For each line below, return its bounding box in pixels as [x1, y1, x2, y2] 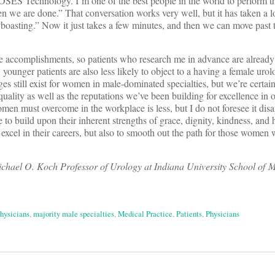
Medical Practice [118, 208, 172, 220]
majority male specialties [33, 208, 114, 220]
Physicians [206, 208, 239, 220]
